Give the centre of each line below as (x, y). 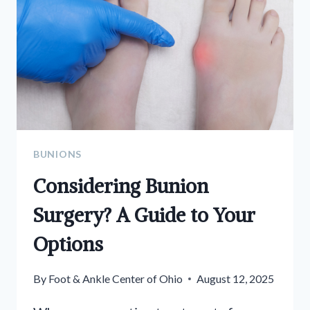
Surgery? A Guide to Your (144, 216)
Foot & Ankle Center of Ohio (116, 279)
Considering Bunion (121, 186)
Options (68, 245)
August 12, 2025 (236, 279)
